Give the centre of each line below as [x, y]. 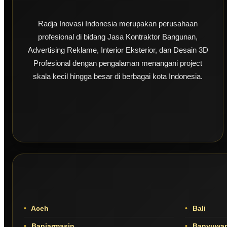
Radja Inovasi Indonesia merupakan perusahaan [118, 24]
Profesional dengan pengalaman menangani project [118, 63]
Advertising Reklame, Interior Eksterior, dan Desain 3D [118, 50]
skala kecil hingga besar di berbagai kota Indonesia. [118, 77]
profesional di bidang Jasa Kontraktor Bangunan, [118, 37]
